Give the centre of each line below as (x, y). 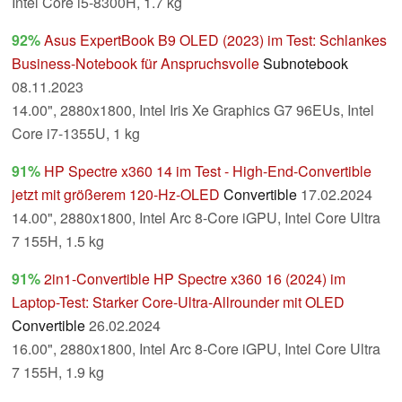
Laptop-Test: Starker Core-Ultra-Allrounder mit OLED (178, 302)
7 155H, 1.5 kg (58, 241)
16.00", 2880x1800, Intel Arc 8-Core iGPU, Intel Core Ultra (196, 349)
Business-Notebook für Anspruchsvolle (135, 64)
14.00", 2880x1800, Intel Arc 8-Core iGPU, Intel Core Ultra (196, 218)
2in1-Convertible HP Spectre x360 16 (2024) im (195, 279)
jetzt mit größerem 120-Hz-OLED (116, 195)
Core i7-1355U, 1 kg (76, 134)
